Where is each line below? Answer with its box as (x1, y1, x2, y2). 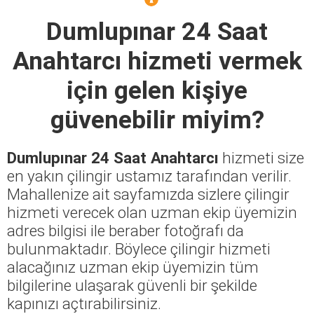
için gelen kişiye (67, 75, 247, 105)
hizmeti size (219, 148, 304, 167)
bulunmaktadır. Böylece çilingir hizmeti (7, 239, 271, 258)
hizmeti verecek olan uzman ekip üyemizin (7, 203, 297, 221)
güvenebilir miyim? (50, 104, 264, 135)
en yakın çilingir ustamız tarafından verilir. (7, 166, 292, 185)
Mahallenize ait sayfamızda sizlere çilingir (7, 184, 289, 203)
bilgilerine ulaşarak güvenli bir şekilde (7, 275, 257, 294)
